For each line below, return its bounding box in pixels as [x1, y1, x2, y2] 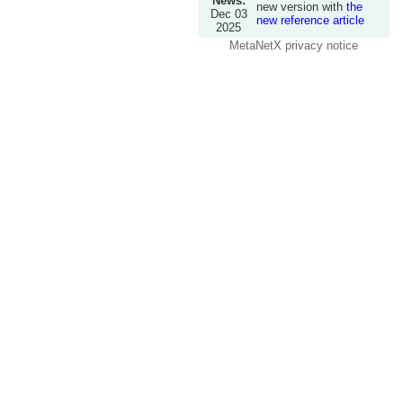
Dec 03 [210, 7, 247, 21]
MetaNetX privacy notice [229, 39, 358, 53]
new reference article [256, 13, 364, 27]
